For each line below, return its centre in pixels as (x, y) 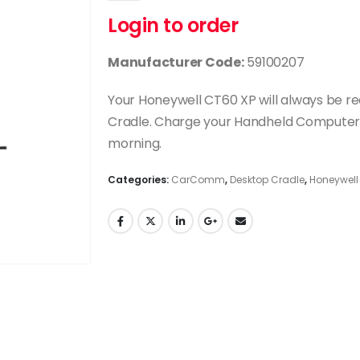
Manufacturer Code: (176, 62)
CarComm (198, 180)
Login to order (173, 25)
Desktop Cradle (267, 180)
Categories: (139, 180)
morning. (135, 143)
